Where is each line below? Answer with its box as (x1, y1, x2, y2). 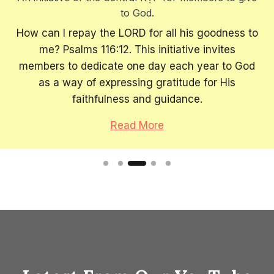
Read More (110, 119, 164, 132)
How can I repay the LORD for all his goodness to (16, 27, 258, 40)
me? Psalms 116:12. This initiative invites (39, 43, 235, 56)
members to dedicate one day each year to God (19, 60, 255, 73)
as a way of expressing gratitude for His (39, 76, 235, 89)
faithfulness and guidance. (72, 93, 202, 106)
